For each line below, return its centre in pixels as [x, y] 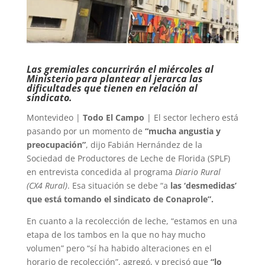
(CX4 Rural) [47, 186]
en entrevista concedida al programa [101, 172]
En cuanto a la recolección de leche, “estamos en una [132, 221]
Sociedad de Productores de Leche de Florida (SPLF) [128, 159]
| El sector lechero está [191, 118]
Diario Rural [198, 172]
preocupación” [56, 145]
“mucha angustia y [182, 131]
